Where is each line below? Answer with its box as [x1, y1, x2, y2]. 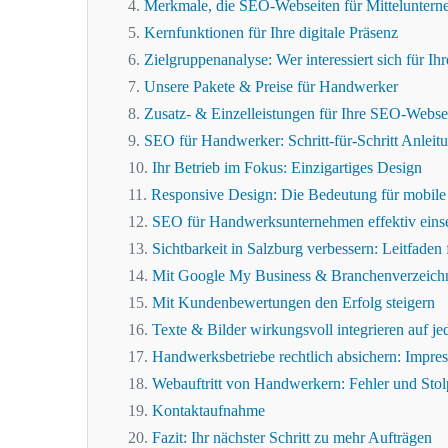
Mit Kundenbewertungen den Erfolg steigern [152, 294, 435, 312]
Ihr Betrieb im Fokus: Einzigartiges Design [152, 159, 422, 177]
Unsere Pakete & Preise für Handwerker [144, 78, 398, 96]
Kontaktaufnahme [152, 402, 265, 420]
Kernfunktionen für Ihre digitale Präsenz [144, 24, 398, 42]
